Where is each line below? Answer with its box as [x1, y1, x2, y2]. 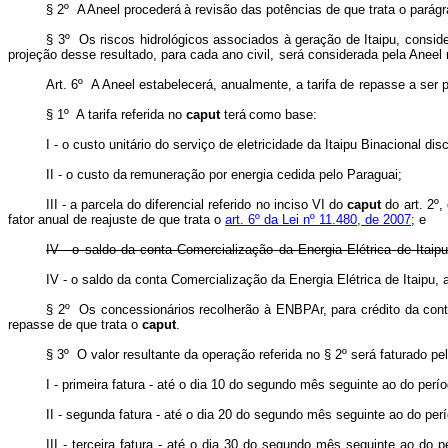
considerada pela [307, 47, 406, 62]
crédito [361, 302, 401, 317]
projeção [8, 47, 57, 62]
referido [208, 197, 252, 212]
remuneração [130, 167, 206, 182]
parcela [81, 197, 124, 212]
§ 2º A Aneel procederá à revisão [46, 2, 241, 17]
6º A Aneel [71, 77, 136, 92]
